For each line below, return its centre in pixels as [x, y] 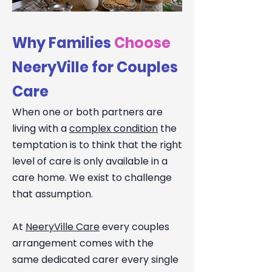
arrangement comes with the [83, 243]
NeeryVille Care [63, 227]
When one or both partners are [87, 112]
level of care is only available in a [90, 161]
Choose [142, 43]
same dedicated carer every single [95, 260]
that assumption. [53, 194]
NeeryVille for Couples [95, 67]
